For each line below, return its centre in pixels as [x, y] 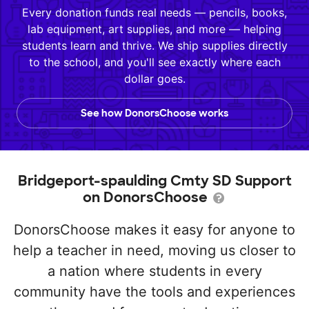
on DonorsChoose [147, 197]
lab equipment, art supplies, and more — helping [154, 29]
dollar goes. [154, 79]
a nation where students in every [154, 271]
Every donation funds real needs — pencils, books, [154, 12]
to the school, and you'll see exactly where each [154, 62]
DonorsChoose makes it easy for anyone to [154, 230]
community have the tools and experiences [154, 292]
